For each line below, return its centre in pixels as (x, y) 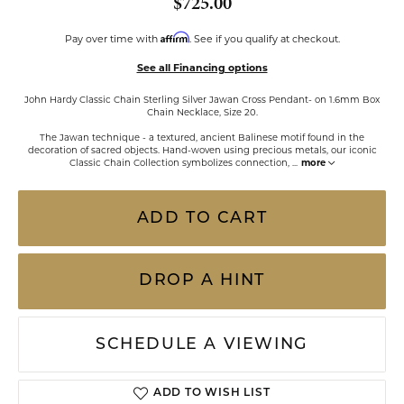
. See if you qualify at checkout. (264, 39)
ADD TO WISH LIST (211, 393)
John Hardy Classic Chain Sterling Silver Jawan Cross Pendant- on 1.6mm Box (202, 99)
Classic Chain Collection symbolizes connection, (181, 162)
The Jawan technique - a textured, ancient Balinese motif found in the (202, 137)
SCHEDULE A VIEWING (202, 344)
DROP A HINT (202, 281)
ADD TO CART (202, 218)
